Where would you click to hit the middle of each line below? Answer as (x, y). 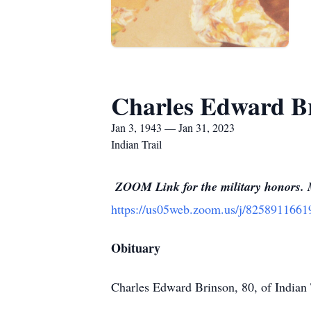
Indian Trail (136, 144)
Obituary (136, 248)
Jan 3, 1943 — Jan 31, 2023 (173, 127)
